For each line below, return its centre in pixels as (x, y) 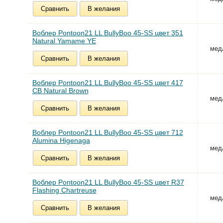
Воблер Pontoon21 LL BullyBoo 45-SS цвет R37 (108, 182)
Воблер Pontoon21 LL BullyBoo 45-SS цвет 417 (108, 83)
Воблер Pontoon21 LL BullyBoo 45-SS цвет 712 (108, 133)
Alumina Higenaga (61, 141)
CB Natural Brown (60, 91)
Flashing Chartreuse (64, 190)
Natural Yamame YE (64, 41)
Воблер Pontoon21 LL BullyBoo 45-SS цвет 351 (108, 33)
